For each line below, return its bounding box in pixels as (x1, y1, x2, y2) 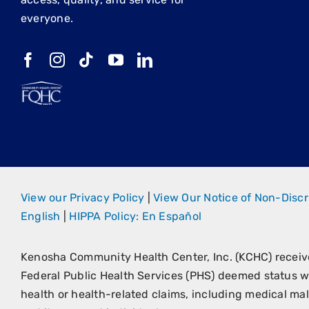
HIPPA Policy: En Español (69, 210, 202, 223)
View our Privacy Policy (20, 191, 145, 205)
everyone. (20, 12, 74, 26)
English (20, 210, 61, 223)
